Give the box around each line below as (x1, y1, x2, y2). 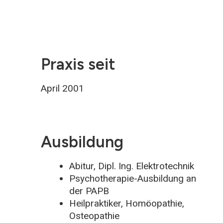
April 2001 (41, 83, 84, 95)
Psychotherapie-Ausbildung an (69, 173, 196, 185)
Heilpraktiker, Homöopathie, (69, 198, 184, 210)
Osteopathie (69, 210, 119, 222)
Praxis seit (41, 55, 115, 74)
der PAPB (69, 185, 109, 197)
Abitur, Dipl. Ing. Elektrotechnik (69, 160, 194, 172)
